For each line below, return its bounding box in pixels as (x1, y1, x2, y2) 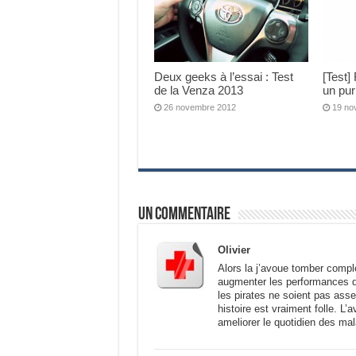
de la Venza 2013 (153, 83, 243, 97)
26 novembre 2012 (163, 102, 236, 112)
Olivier (217, 243, 250, 256)
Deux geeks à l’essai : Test (153, 69, 293, 83)
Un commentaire (137, 205, 230, 224)
